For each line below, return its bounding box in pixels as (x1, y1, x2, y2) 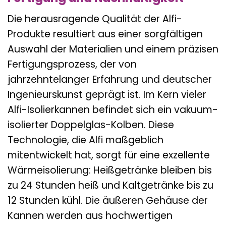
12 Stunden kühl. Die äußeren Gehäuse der (8, 193, 208, 207)
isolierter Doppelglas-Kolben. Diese (8, 118, 174, 132)
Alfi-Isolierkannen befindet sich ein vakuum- (8, 102, 218, 117)
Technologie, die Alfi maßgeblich (8, 133, 163, 147)
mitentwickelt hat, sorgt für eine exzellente (8, 148, 210, 162)
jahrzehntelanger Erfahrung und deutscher (8, 72, 212, 86)
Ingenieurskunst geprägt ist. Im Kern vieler (8, 87, 206, 101)
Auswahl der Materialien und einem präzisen (8, 42, 218, 56)
